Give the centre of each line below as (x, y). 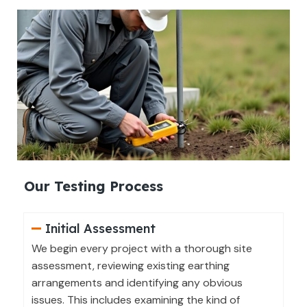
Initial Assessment (100, 228)
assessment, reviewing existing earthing (131, 265)
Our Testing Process (94, 186)
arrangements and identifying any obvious (137, 282)
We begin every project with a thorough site (142, 248)
